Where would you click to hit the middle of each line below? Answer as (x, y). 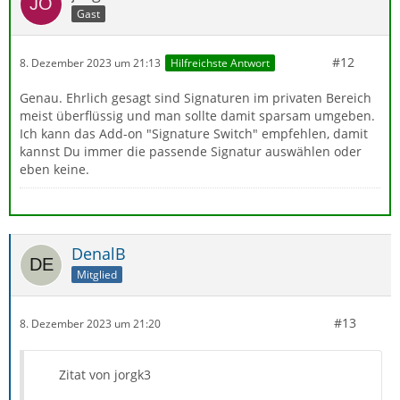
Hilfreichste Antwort (220, 62)
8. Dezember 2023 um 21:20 (90, 323)
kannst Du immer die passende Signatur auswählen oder (191, 152)
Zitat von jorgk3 (105, 375)
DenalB (99, 254)
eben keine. (54, 170)
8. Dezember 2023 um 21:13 (90, 62)
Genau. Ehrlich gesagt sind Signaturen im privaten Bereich (196, 98)
